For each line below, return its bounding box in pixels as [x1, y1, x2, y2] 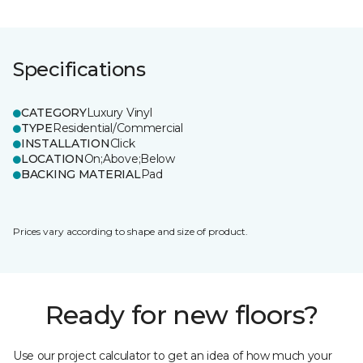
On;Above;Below [83, 152, 175, 166]
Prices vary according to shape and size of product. [13, 225, 248, 237]
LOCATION [21, 152, 84, 166]
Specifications [13, 58, 146, 81]
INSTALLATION [21, 136, 110, 151]
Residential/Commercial [52, 121, 183, 135]
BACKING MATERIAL [21, 167, 141, 181]
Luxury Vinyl [86, 105, 152, 120]
